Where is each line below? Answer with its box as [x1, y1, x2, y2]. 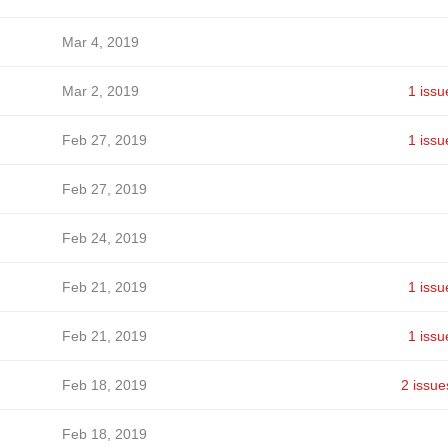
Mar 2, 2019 [61, 83, 139, 99]
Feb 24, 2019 [61, 230, 147, 246]
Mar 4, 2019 [61, 34, 139, 50]
